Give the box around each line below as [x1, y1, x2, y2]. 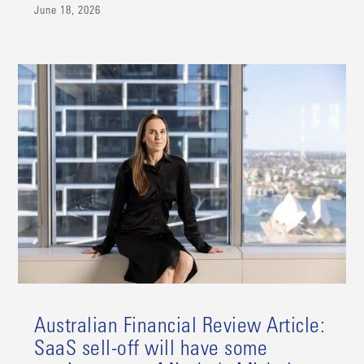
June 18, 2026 [34, 5, 102, 17]
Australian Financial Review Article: [34, 316, 326, 338]
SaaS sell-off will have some [34, 339, 268, 361]
